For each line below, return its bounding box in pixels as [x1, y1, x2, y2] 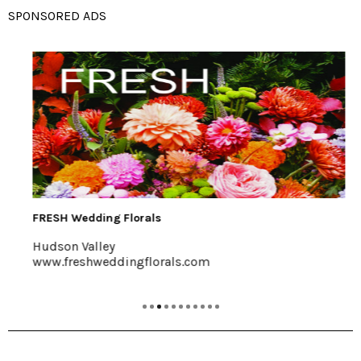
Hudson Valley [24, 238, 106, 254]
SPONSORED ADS [8, 7, 106, 23]
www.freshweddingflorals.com [24, 253, 201, 269]
